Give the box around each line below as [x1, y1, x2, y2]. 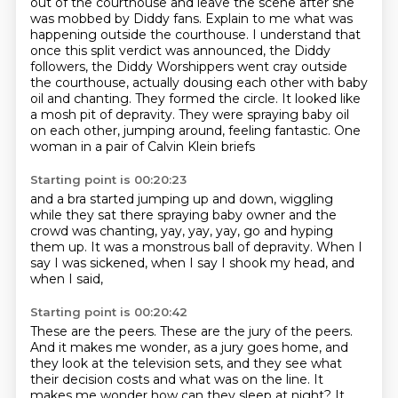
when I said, [29, 271, 103, 287]
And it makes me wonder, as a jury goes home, [29, 339, 325, 355]
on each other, [29, 123, 123, 139]
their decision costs [29, 371, 153, 387]
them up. [29, 239, 91, 255]
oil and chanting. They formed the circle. [29, 91, 282, 107]
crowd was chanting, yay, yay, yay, [29, 223, 243, 239]
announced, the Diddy [192, 43, 330, 59]
